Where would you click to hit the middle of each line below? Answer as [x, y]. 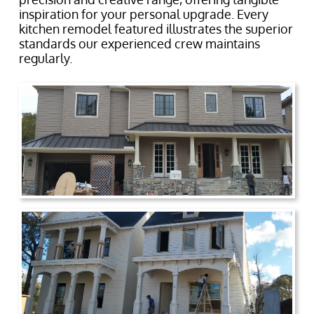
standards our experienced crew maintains [139, 43]
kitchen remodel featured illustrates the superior [156, 29]
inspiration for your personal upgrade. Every [144, 14]
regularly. [46, 58]
